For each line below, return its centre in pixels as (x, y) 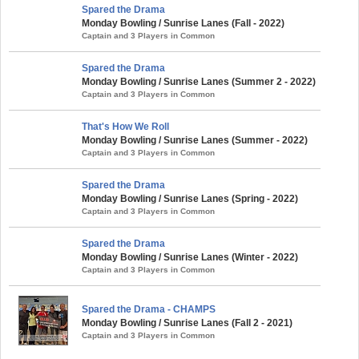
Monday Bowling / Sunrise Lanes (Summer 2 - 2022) (199, 81)
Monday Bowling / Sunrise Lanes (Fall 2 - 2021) (187, 323)
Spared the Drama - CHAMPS (149, 309)
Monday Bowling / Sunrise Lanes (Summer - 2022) (195, 140)
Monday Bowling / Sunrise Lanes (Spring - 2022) (190, 198)
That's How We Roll (125, 126)
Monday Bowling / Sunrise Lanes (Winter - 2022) (190, 257)
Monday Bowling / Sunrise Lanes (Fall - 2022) (183, 23)
